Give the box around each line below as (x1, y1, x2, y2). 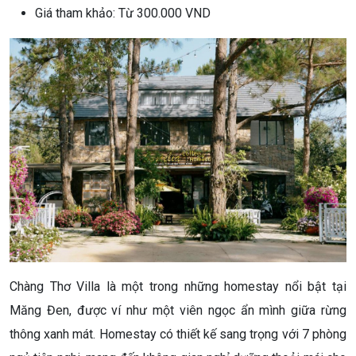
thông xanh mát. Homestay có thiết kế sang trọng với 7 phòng (10, 327, 346, 342)
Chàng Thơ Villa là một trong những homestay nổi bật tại (10, 279, 346, 295)
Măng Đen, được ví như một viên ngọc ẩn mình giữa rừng (10, 303, 346, 319)
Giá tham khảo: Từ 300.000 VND (35, 5, 211, 21)
